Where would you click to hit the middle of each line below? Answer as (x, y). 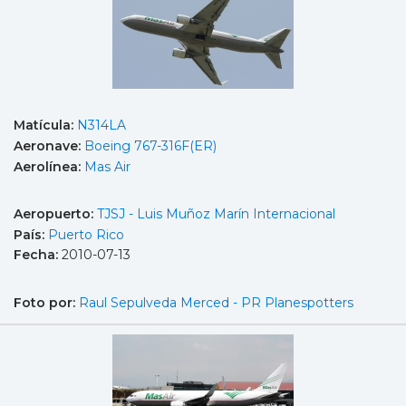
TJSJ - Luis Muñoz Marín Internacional (216, 214)
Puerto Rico (86, 234)
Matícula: (45, 126)
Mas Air (107, 166)
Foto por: (46, 303)
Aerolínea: (49, 166)
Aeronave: (49, 146)
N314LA (101, 126)
